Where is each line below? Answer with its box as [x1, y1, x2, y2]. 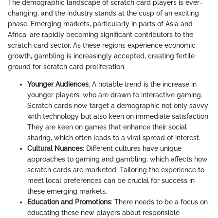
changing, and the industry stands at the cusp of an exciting [8, 9, 199, 17]
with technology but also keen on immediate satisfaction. [27, 112, 210, 120]
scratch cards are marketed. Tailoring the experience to [27, 165, 204, 174]
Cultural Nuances [27, 144, 83, 152]
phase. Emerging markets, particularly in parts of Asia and [8, 19, 193, 28]
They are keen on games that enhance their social [27, 123, 187, 131]
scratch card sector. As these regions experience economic [8, 41, 196, 49]
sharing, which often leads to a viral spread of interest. [27, 133, 200, 142]
